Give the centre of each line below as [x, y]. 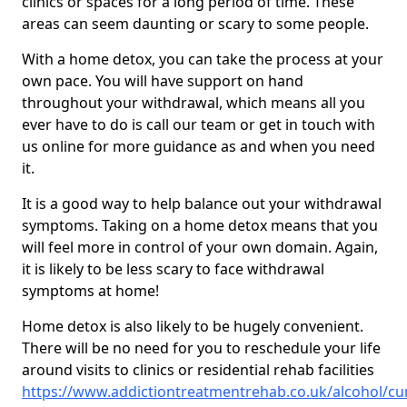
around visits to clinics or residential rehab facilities [198, 370]
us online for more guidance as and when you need [199, 147]
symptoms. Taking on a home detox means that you [200, 226]
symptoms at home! [90, 291]
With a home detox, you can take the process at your [203, 60]
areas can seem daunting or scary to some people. [195, 24]
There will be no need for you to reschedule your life [201, 348]
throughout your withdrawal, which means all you [194, 103]
